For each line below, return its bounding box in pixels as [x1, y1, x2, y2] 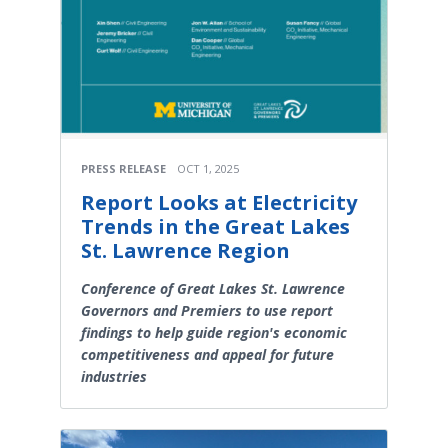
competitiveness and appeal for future [81, 345, 334, 365]
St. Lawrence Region [81, 237, 290, 265]
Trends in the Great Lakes [81, 213, 350, 241]
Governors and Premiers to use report [81, 301, 333, 321]
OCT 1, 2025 [177, 161, 239, 177]
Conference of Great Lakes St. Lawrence [81, 279, 345, 299]
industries [81, 367, 147, 387]
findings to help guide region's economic [81, 323, 347, 343]
